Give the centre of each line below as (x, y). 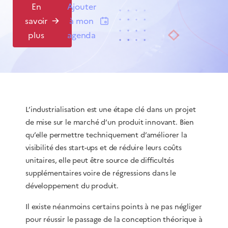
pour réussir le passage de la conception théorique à (114, 220)
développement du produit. (72, 186)
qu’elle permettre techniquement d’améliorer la (106, 135)
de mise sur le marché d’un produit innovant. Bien (110, 122)
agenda (82, 35)
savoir (36, 21)
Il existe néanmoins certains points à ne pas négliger (114, 207)
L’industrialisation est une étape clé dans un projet (111, 110)
